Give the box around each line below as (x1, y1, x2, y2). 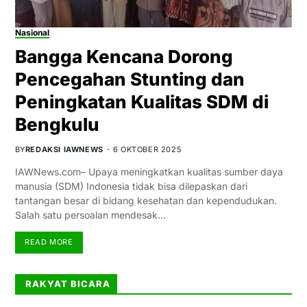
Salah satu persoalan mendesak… (14, 208, 166, 221)
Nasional (14, 27, 49, 38)
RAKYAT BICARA (25, 278, 110, 289)
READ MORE (25, 237, 73, 247)
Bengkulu (14, 113, 99, 135)
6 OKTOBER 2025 (112, 144, 182, 154)
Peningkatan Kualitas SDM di (14, 90, 269, 112)
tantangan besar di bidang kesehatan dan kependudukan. (14, 194, 277, 206)
